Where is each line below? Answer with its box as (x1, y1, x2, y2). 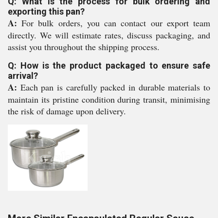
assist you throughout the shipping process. (8, 41, 160, 53)
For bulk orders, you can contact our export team (17, 17, 210, 29)
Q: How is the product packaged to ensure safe (8, 60, 210, 71)
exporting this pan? (8, 6, 85, 17)
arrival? (8, 71, 38, 81)
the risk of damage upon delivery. (8, 105, 126, 117)
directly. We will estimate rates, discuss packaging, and (8, 29, 210, 41)
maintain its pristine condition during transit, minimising (8, 93, 210, 105)
